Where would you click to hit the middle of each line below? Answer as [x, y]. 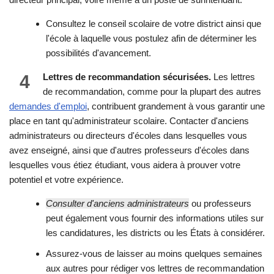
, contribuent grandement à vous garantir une [176, 106]
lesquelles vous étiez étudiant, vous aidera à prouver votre [125, 165]
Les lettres [233, 77]
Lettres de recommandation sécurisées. [127, 77]
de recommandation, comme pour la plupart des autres [152, 92]
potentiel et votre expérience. [66, 180]
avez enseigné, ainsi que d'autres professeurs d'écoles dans [129, 150]
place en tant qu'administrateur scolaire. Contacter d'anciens [129, 121]
